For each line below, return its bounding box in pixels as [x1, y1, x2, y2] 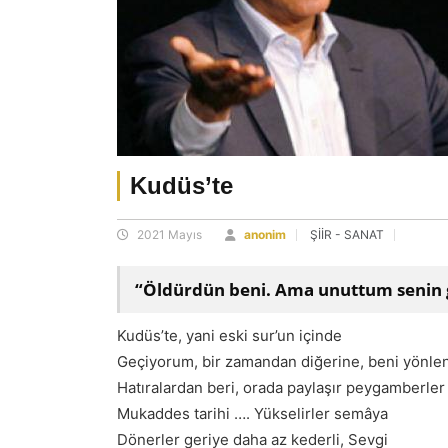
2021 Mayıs [134, 227, 202, 242]
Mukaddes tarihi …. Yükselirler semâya [117, 404, 388, 423]
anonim [244, 227, 286, 242]
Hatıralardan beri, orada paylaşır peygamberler [117, 378, 445, 397]
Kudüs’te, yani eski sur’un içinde [117, 326, 342, 345]
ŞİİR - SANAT [310, 227, 384, 242]
